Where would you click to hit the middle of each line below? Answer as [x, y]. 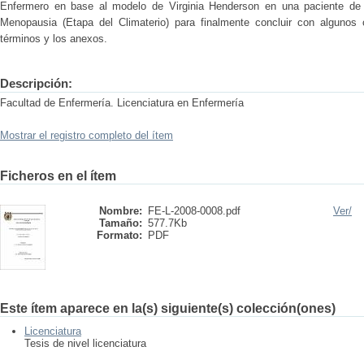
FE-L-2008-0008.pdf [194, 211]
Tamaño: [121, 223]
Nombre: [121, 211]
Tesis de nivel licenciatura [85, 343]
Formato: [119, 235]
